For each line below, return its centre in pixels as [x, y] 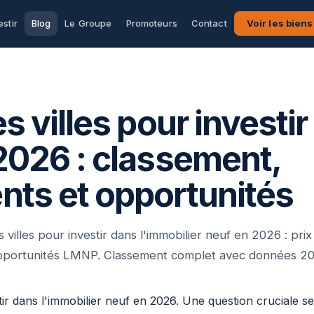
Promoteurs [151, 23]
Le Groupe [88, 23]
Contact [209, 23]
